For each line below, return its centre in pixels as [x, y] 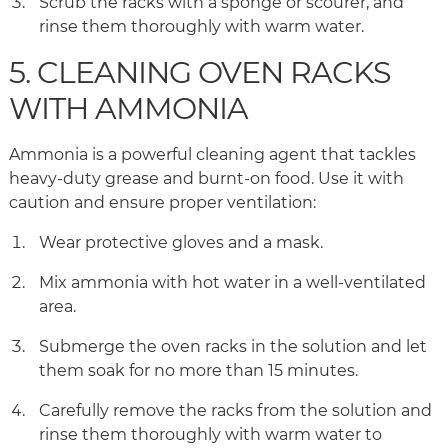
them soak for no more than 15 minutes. [200, 371]
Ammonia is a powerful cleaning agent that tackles [212, 155]
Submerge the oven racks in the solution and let [233, 347]
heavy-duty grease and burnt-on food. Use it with [206, 179]
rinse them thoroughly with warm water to [210, 435]
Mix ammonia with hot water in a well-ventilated [232, 283]
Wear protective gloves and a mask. [183, 243]
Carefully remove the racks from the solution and [235, 411]
